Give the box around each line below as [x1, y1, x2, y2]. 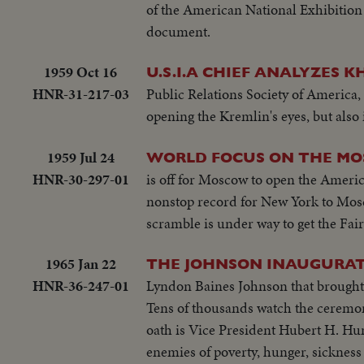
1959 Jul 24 [46, 146, 115, 167]
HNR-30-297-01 [32, 168, 129, 189]
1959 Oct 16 [44, 62, 117, 83]
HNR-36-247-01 [32, 275, 129, 297]
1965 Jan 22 [45, 253, 116, 275]
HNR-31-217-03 [32, 84, 129, 105]
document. [146, 21, 210, 42]
